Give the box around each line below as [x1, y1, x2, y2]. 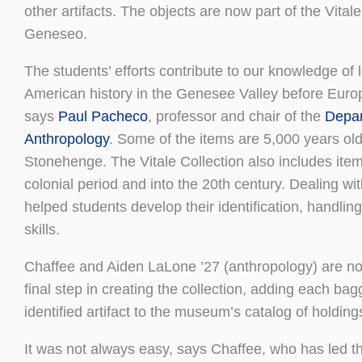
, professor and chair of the [148, 107, 325, 124]
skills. [24, 221, 60, 238]
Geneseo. [24, 25, 87, 42]
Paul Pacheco [58, 107, 148, 124]
